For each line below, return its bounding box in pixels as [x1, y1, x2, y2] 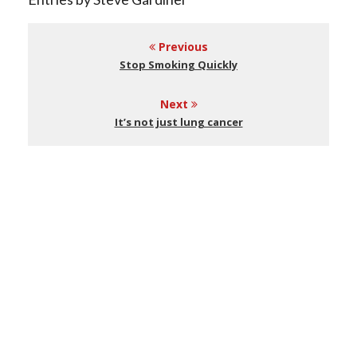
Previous [155, 39, 208, 54]
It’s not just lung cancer [114, 115, 243, 129]
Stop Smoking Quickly [120, 57, 237, 72]
